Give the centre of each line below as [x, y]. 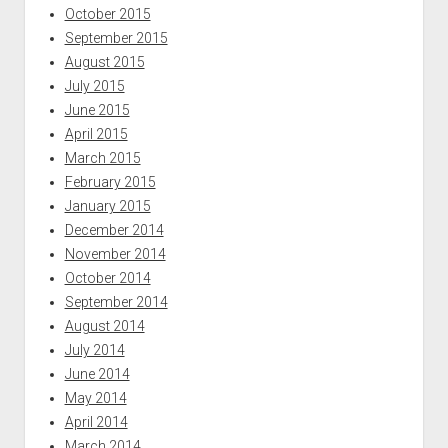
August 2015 [104, 61]
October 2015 [107, 13]
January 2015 [107, 205]
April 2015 [96, 133]
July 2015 [94, 85]
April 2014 [96, 421]
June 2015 [97, 109]
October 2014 [107, 277]
